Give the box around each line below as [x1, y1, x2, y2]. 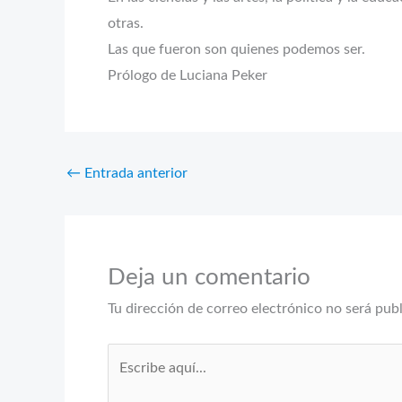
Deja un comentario [108, 266, 310, 289]
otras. [108, 16, 144, 31]
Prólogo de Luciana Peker [108, 68, 267, 83]
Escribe [107, 348, 153, 363]
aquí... [107, 374, 144, 389]
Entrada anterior [81, 166, 188, 180]
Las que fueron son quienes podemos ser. [108, 42, 365, 57]
